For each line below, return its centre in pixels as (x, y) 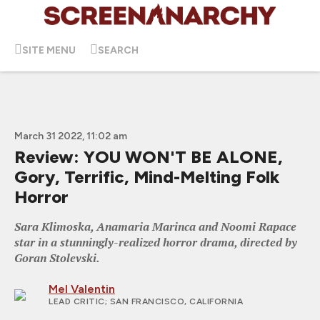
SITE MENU (49, 50)
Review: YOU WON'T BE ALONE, (149, 157)
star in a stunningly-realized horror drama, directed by (156, 242)
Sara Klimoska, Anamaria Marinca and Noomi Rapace (155, 226)
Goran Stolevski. (57, 258)
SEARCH (118, 50)
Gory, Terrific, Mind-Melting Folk (147, 177)
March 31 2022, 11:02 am (71, 136)
